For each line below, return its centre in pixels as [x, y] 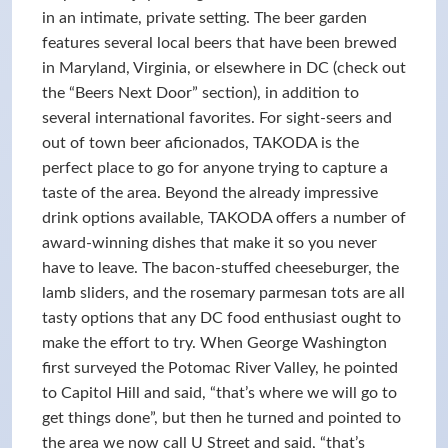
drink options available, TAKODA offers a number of [224, 218]
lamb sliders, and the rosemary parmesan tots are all [223, 293]
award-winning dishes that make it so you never [209, 243]
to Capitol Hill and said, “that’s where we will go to [219, 393]
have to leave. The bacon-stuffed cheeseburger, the [220, 268]
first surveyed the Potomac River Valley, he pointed [220, 368]
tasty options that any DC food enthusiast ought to [221, 318]
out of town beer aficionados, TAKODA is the [200, 143]
